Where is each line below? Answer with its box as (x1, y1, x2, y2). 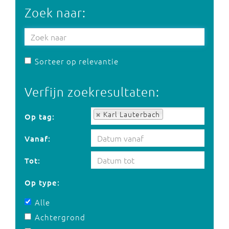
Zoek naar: (25, 5, 86, 20)
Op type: (25, 177, 60, 188)
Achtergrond (35, 212, 85, 222)
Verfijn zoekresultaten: (25, 84, 159, 99)
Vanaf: (25, 133, 51, 144)
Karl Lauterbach (103, 109, 160, 119)
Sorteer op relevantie (35, 56, 119, 66)
